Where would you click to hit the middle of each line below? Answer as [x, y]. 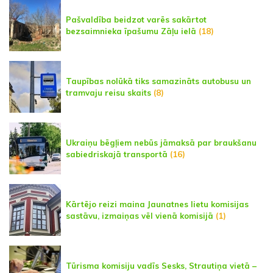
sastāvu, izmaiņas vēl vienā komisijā [140, 215]
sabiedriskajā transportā [117, 154]
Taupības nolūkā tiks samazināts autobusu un [158, 81]
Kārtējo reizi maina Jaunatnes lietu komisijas [157, 204]
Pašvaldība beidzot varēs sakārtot [136, 19]
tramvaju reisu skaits [108, 92]
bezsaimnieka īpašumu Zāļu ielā [131, 31]
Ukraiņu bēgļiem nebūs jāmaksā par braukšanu [161, 142]
